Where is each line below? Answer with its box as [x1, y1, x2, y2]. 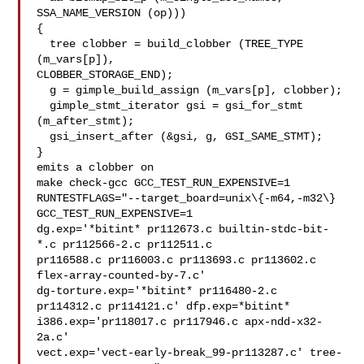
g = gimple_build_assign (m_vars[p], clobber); [37, 84, 50, 97]
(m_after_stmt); [37, 115, 135, 128]
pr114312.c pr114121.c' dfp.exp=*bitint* [37, 300, 291, 313]
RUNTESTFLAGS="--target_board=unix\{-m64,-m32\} [37, 192, 336, 205]
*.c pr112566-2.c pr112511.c [37, 238, 213, 251]
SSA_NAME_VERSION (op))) [37, 6, 187, 19]
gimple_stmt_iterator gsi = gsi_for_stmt [37, 99, 50, 112]
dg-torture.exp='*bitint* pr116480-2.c [37, 284, 278, 297]
